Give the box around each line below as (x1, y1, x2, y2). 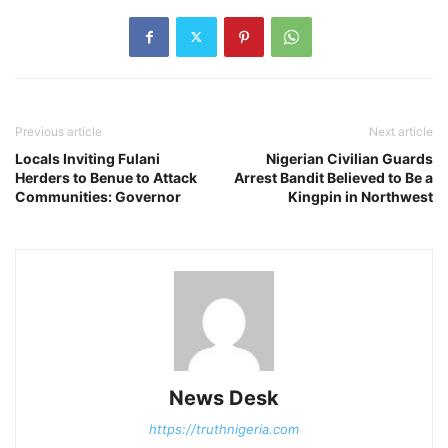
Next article (369, 123, 433, 139)
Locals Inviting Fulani (15, 149, 160, 167)
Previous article (15, 123, 102, 139)
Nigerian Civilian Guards (266, 149, 433, 167)
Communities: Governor (15, 187, 181, 205)
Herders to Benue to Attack (15, 168, 197, 186)
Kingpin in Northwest (288, 187, 433, 205)
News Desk (169, 385, 279, 410)
